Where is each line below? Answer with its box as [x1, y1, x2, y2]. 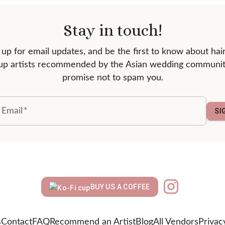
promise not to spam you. [62, 73, 163, 82]
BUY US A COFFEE [90, 182, 150, 191]
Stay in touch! [63, 21, 162, 39]
